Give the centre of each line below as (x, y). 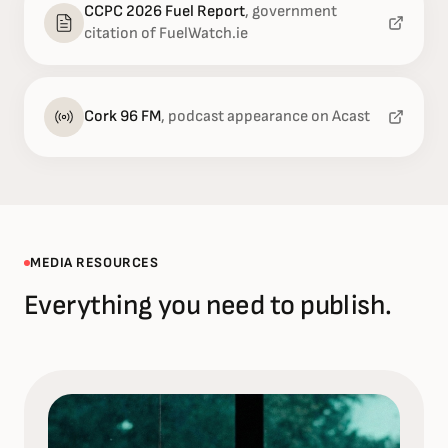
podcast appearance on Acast (269, 117)
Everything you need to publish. (208, 306)
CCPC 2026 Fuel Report (164, 12)
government (294, 12)
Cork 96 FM (122, 117)
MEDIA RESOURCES (94, 263)
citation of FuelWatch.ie (166, 34)
